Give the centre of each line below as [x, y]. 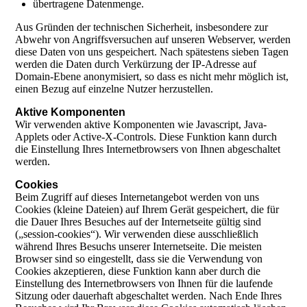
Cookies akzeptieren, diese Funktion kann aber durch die [138, 271]
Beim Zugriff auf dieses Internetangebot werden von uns [137, 197]
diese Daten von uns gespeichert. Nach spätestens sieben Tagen [152, 52]
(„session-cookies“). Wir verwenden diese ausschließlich [137, 234]
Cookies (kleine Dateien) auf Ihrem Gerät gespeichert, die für [147, 210]
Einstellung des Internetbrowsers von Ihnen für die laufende [144, 284]
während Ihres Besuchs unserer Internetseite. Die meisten [139, 247]
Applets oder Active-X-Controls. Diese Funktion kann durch [146, 137]
